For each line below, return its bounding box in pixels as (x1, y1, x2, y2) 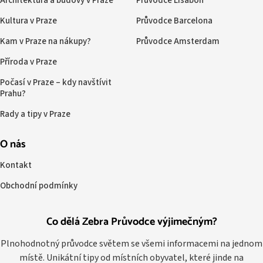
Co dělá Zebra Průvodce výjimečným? (46, 213, 217, 231)
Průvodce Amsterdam (136, 35, 220, 48)
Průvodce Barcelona (136, 14, 213, 27)
